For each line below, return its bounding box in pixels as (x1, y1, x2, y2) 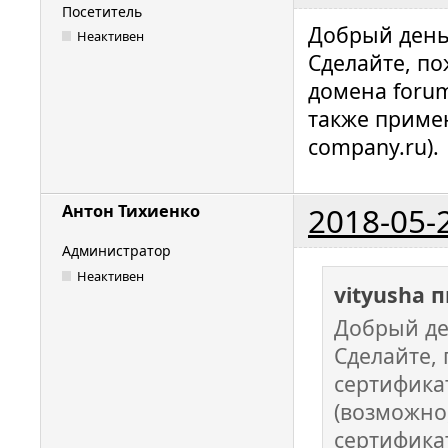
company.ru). (308, 131, 439, 161)
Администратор (62, 241, 171, 261)
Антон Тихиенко (62, 200, 200, 223)
